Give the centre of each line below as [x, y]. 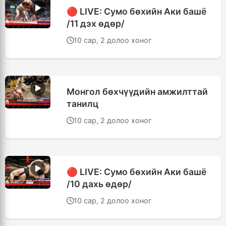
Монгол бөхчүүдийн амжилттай [137, 92]
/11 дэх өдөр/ [96, 23]
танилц [82, 104]
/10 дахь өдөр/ [99, 184]
